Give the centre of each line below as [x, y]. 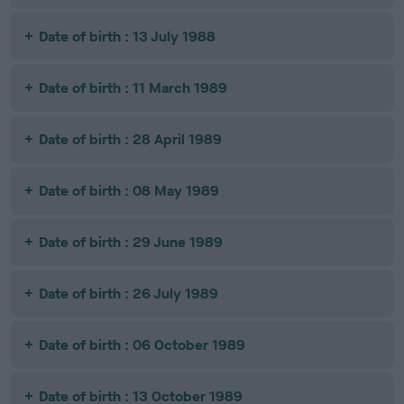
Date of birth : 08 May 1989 [129, 191]
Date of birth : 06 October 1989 [142, 345]
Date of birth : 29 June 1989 [131, 242]
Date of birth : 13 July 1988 [128, 37]
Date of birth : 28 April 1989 [131, 139]
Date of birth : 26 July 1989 [129, 294]
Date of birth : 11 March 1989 [133, 88]
